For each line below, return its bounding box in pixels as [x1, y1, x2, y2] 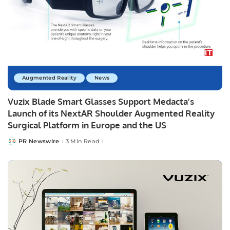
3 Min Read [65, 138, 100, 145]
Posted [7, 140, 30, 147]
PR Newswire [18, 138, 60, 145]
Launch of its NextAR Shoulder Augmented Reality [8, 107, 215, 119]
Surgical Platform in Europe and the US [8, 119, 166, 130]
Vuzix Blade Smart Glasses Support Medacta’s [8, 95, 194, 107]
